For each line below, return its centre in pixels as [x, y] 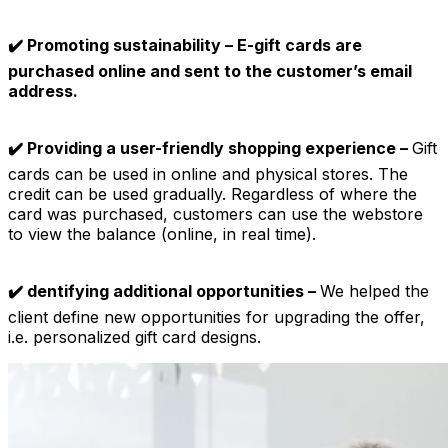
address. [43, 90]
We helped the [374, 290]
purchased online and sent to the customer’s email [210, 70]
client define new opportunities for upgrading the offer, [216, 316]
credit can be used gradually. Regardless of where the [212, 193]
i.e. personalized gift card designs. [134, 336]
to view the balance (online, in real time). [162, 233]
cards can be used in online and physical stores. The [208, 173]
